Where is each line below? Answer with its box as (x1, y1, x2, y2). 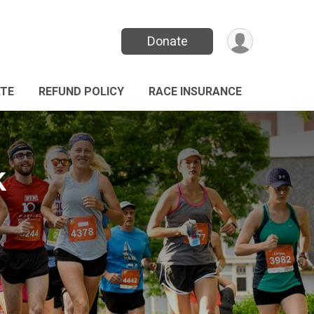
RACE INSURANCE (149, 85, 242, 98)
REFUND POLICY (39, 85, 124, 98)
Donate (146, 34, 188, 49)
